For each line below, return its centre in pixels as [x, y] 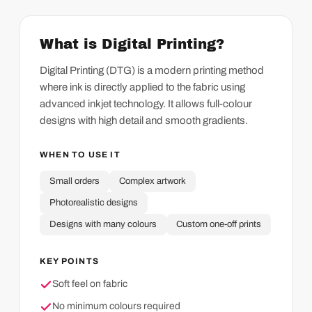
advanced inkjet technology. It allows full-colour [146, 104]
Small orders [75, 181]
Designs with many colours [103, 225]
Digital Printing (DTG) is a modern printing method [152, 71]
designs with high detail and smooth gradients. [144, 121]
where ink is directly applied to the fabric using [142, 87]
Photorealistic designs [94, 203]
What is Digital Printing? [132, 44]
